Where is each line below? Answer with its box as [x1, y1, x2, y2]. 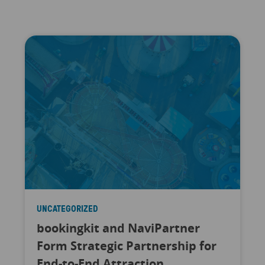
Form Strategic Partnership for [36, 238, 216, 254]
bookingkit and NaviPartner [36, 220, 200, 237]
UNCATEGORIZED [36, 202, 98, 215]
